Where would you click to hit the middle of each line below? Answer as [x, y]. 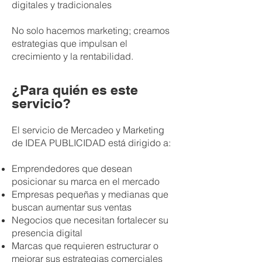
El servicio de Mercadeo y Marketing [88, 130]
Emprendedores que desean [72, 168]
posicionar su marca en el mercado [86, 181]
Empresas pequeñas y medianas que [90, 194]
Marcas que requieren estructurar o [85, 246]
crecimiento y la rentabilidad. [73, 56]
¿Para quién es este [75, 90]
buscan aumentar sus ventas [72, 207]
